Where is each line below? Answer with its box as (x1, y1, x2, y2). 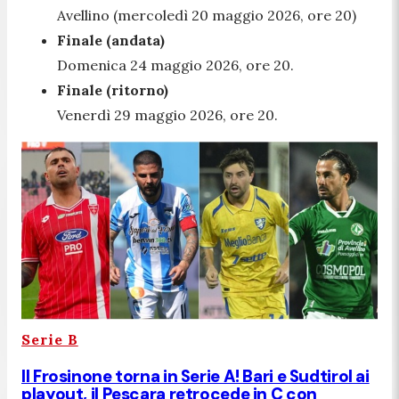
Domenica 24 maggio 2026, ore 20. (57, 55, 294, 74)
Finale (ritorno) (57, 80, 168, 99)
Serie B (21, 330, 78, 348)
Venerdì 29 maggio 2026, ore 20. (57, 105, 278, 124)
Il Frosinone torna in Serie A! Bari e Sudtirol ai (21, 365, 370, 388)
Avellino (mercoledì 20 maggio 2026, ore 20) (57, 5, 356, 24)
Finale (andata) (57, 30, 165, 49)
